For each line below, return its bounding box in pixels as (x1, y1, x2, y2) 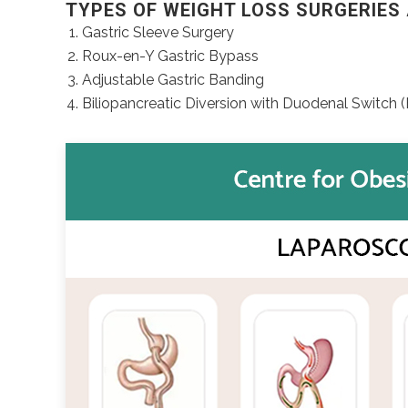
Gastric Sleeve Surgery (82, 24, 234, 41)
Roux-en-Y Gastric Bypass (82, 47, 259, 65)
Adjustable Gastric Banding (82, 71, 264, 88)
